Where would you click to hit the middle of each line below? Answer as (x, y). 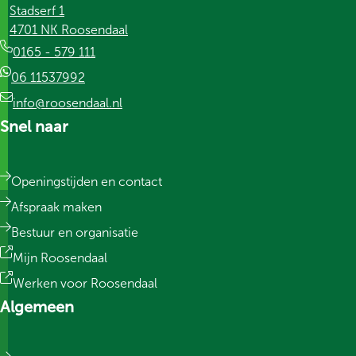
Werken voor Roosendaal (85, 283)
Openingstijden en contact (87, 182)
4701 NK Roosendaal (69, 30)
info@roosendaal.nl (68, 103)
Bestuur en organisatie (75, 232)
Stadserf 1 (37, 11)
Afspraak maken (56, 207)
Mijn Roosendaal (60, 258)
